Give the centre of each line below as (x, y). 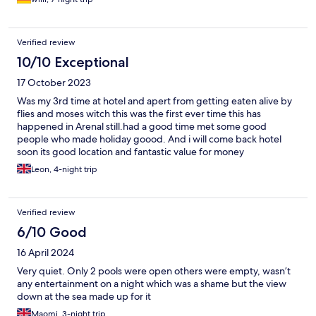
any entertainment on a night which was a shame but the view (152, 284)
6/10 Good (52, 232)
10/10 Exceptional (73, 62)
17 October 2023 (54, 83)
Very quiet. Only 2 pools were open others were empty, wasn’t (154, 271)
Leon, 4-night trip (64, 170)
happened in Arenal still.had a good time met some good (142, 127)
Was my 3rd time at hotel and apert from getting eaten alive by (154, 101)
